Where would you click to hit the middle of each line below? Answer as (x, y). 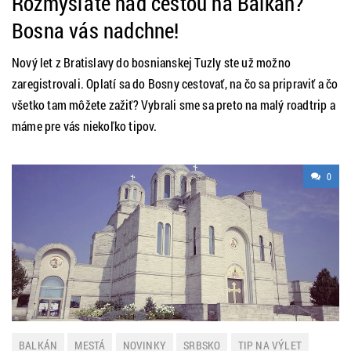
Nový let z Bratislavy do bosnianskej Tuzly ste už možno (152, 62)
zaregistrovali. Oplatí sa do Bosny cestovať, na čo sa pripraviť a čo (175, 83)
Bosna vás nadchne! (96, 30)
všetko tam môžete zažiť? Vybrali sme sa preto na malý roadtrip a (174, 105)
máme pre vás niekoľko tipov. (85, 126)
